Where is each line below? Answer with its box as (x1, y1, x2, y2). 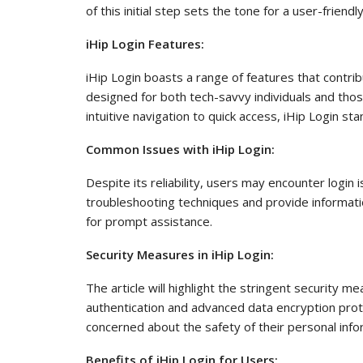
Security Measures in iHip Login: (86, 246, 274, 263)
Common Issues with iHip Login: (86, 140, 275, 157)
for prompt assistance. (86, 212, 212, 229)
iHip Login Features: (86, 35, 204, 52)
